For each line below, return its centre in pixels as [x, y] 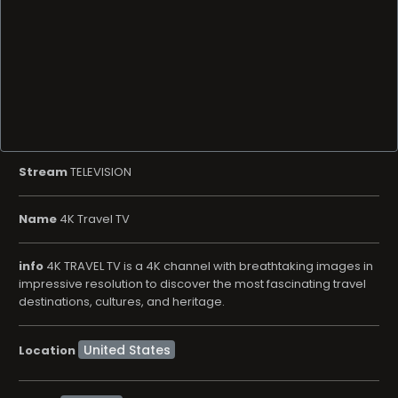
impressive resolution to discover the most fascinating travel [192, 155]
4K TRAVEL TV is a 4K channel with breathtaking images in [208, 137]
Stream [43, 43]
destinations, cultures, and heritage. [122, 172]
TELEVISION [99, 43]
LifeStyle [92, 275]
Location [47, 220]
